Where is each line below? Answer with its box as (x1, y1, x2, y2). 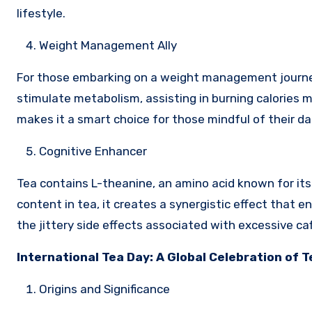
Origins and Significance (39, 281, 170, 296)
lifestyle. (17, 6, 65, 20)
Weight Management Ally (39, 38, 177, 52)
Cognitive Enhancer (39, 143, 147, 158)
